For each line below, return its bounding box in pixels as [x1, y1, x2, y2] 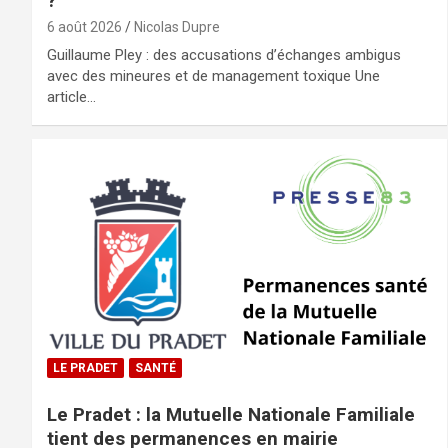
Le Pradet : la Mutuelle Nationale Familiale [47, 402, 415, 426]
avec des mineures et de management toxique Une [47, 67, 380, 86]
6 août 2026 [47, 19, 122, 36]
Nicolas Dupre [134, 19, 220, 36]
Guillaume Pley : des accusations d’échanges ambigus [47, 46, 401, 65]
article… [47, 88, 96, 107]
